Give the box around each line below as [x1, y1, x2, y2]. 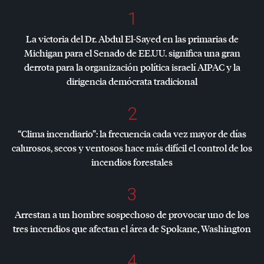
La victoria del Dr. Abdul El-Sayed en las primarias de [25, 32, 239, 45]
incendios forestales [91, 156, 173, 169]
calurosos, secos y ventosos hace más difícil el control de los [12, 141, 252, 154]
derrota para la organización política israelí [24, 61, 197, 74]
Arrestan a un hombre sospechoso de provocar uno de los [15, 208, 249, 221]
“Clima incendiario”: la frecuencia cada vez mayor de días [18, 127, 246, 140]
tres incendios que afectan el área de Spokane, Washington [13, 222, 251, 235]
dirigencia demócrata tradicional [67, 75, 197, 88]
